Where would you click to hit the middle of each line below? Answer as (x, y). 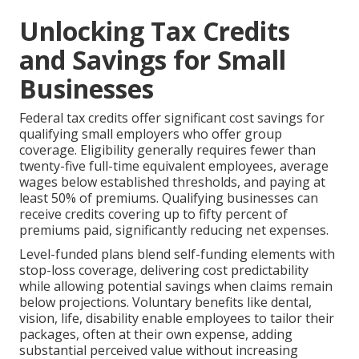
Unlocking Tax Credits (155, 30)
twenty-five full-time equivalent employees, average (174, 165)
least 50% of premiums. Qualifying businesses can (169, 198)
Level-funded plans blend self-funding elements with (177, 254)
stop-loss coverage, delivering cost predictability (164, 270)
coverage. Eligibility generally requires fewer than (167, 149)
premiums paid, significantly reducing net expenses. (174, 230)
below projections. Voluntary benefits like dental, (165, 302)
